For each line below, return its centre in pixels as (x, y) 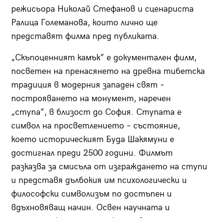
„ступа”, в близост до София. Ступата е (96, 112)
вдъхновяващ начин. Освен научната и (90, 208)
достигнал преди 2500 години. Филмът (92, 153)
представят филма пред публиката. (85, 36)
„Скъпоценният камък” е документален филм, (104, 58)
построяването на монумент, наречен (91, 99)
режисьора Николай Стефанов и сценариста (102, 9)
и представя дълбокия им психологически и (99, 181)
